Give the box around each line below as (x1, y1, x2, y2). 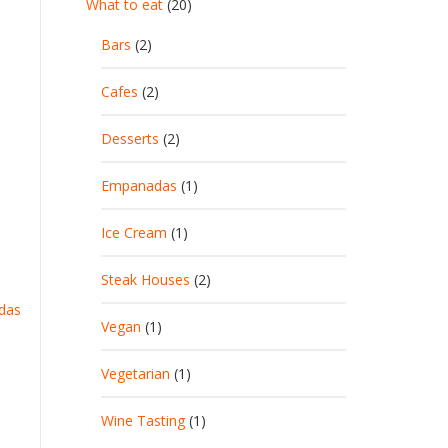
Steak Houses (101, 270, 190, 289)
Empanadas (101, 176, 177, 195)
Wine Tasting (101, 411, 185, 430)
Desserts (101, 129, 159, 148)
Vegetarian (101, 364, 170, 383)
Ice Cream (101, 223, 167, 242)
